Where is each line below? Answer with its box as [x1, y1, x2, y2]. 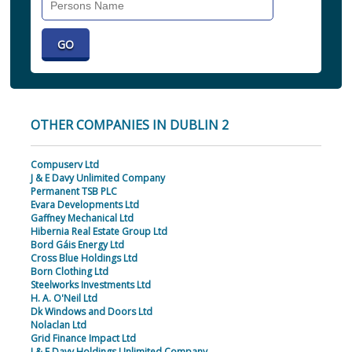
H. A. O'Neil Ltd [30, 291, 97, 306]
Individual [281, 5, 329, 21]
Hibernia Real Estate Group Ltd [30, 225, 167, 239]
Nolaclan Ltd [30, 318, 86, 332]
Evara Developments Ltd [30, 198, 139, 212]
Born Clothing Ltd [30, 265, 108, 279]
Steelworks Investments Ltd [30, 278, 151, 292]
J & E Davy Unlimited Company [30, 171, 165, 185]
